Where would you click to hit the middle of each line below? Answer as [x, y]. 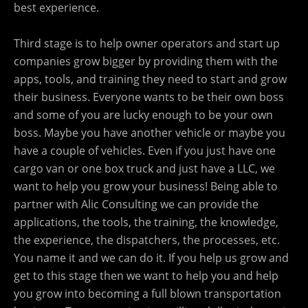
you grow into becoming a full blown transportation [147, 293]
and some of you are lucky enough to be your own [143, 114]
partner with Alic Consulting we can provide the [136, 204]
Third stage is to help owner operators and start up [147, 43]
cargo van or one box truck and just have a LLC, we [144, 168]
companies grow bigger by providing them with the [146, 61]
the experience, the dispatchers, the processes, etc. [147, 240]
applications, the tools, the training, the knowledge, [146, 222]
